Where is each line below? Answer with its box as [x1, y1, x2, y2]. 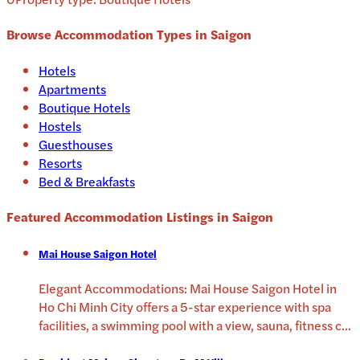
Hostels [39, 116, 81, 135]
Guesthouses [39, 134, 112, 153]
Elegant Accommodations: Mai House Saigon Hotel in [39, 279, 337, 298]
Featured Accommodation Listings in [6, 207, 232, 226]
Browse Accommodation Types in [6, 25, 211, 44]
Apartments [39, 79, 106, 98]
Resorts [39, 153, 82, 172]
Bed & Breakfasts [39, 171, 135, 190]
